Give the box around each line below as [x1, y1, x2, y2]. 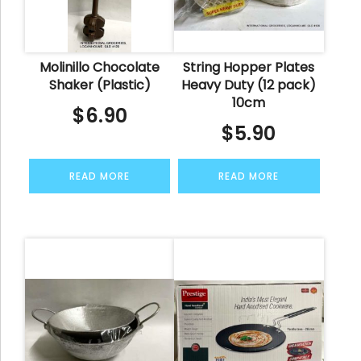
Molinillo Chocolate [39, 58, 160, 77]
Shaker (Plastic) [48, 76, 151, 95]
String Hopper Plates [183, 58, 315, 77]
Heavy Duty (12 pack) [181, 76, 317, 95]
